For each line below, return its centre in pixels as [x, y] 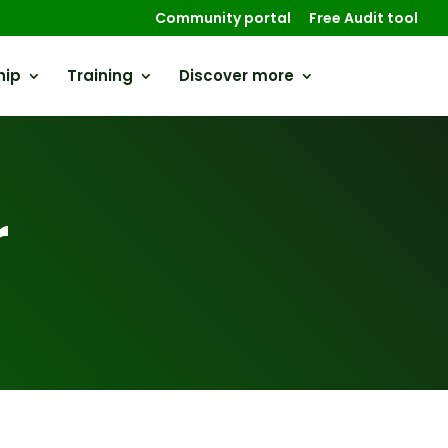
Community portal [223, 17]
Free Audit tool [363, 17]
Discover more [236, 75]
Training [99, 75]
